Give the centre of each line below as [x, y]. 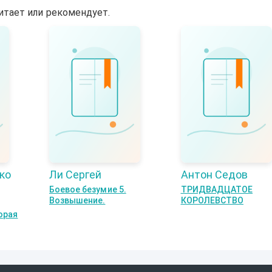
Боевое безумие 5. [88, 189]
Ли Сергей [75, 174]
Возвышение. [77, 200]
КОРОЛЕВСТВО [212, 200]
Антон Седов [214, 174]
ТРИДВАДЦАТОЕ [217, 189]
